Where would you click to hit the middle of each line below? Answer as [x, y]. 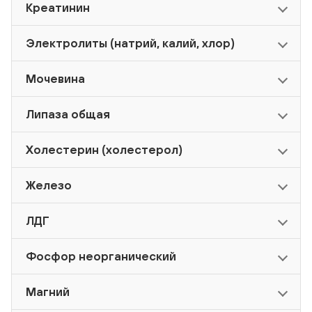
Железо [49, 186]
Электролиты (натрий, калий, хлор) [130, 44]
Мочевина [55, 79]
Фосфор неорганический [101, 257]
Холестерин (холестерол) [104, 150]
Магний [48, 292]
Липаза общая [68, 115]
